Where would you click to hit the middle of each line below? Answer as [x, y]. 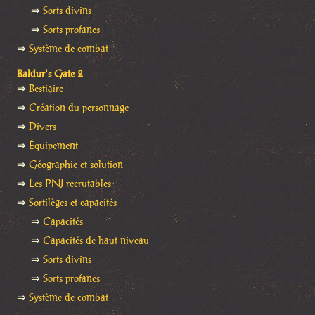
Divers [43, 127]
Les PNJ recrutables [70, 184]
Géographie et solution [76, 165]
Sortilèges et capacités [73, 203]
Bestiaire [46, 89]
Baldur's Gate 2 [50, 74]
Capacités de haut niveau [96, 241]
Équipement [53, 146]
